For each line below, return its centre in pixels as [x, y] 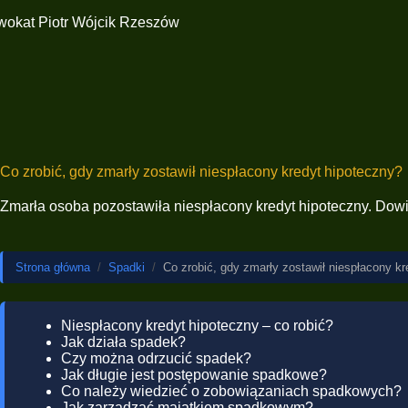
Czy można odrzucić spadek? [156, 358]
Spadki [127, 267]
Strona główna [53, 267]
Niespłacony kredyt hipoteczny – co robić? [197, 326]
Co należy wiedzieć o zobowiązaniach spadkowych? [231, 391]
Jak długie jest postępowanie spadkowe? [194, 375]
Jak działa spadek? [123, 342]
